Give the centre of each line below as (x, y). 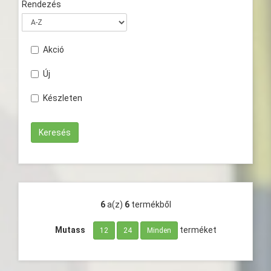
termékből (151, 204)
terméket (197, 230)
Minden (159, 231)
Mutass (70, 230)
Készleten (63, 98)
